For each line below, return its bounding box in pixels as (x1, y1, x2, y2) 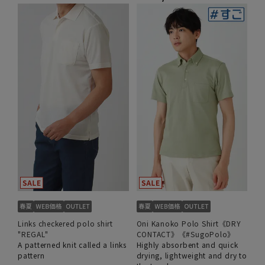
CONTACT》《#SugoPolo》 (136, 229, 235, 240)
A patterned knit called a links (18, 240, 127, 250)
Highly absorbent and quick (136, 240, 238, 250)
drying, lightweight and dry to (136, 250, 247, 261)
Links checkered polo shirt (18, 218, 114, 229)
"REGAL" (18, 229, 49, 240)
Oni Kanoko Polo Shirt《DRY (136, 218, 241, 229)
